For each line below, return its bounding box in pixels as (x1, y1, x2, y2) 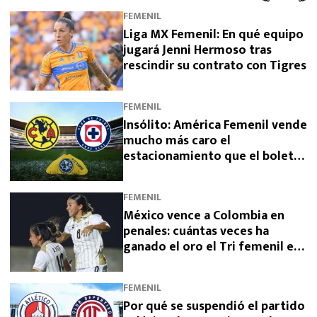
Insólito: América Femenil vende (123, 114, 307, 136)
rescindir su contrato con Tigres (123, 54, 306, 76)
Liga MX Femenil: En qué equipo (123, 23, 304, 45)
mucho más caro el (123, 129, 231, 151)
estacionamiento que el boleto (123, 145, 301, 167)
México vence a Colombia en (123, 204, 284, 226)
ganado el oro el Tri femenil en (123, 236, 301, 258)
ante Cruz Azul (123, 161, 205, 183)
